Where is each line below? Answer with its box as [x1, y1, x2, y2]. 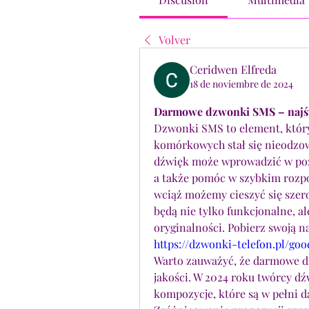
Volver [159, 32, 190, 47]
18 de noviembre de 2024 [190, 77, 293, 90]
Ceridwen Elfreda [190, 62, 277, 77]
